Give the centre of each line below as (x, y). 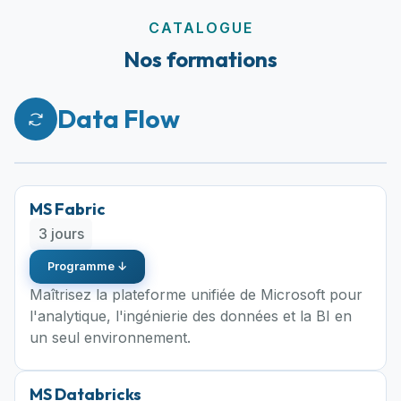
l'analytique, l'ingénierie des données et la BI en (191, 316)
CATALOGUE (200, 28)
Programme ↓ (87, 266)
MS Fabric (68, 209)
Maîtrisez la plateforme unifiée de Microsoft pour (196, 294)
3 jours (61, 234)
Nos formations (200, 60)
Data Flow (119, 119)
